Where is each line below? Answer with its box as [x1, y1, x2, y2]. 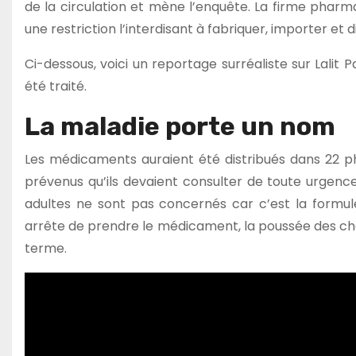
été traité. [25, 76, 87, 95]
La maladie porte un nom [25, 110, 335, 141]
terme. [25, 238, 67, 257]
